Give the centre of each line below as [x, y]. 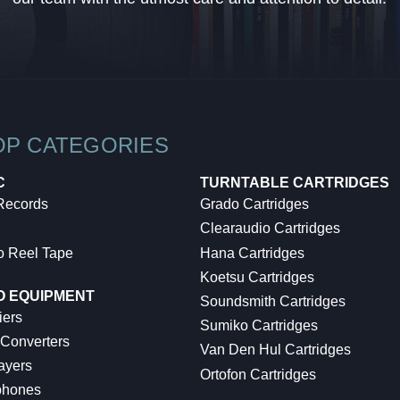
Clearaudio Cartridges [270, 229]
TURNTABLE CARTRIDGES [295, 183]
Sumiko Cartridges [259, 326]
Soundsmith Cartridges [273, 302]
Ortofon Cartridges [258, 374]
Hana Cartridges [252, 253]
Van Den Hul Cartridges [275, 350]
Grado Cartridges [254, 204]
